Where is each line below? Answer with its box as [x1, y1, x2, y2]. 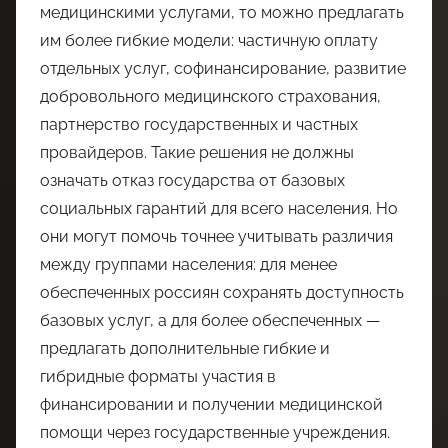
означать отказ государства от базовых [40, 171, 345, 191]
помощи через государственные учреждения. [40, 423, 390, 443]
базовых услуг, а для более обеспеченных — [40, 311, 380, 331]
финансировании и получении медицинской [40, 395, 383, 415]
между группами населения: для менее [40, 255, 337, 275]
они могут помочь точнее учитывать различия [40, 227, 393, 247]
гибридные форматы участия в [40, 367, 276, 387]
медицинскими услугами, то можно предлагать [40, 3, 404, 23]
